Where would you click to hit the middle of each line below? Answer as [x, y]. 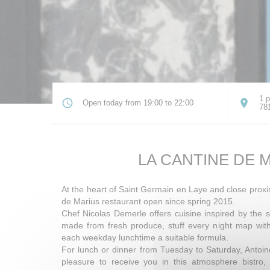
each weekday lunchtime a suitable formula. [145, 237]
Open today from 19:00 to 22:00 [138, 103]
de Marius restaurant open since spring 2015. [148, 201]
